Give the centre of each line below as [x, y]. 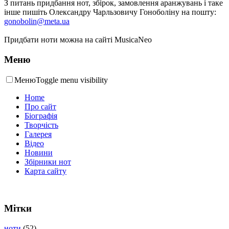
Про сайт [40, 107]
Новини [39, 153]
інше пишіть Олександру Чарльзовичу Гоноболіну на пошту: [110, 12]
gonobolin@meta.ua [37, 21]
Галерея [38, 134]
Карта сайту [45, 171]
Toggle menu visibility [72, 80]
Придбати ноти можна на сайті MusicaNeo [78, 39]
